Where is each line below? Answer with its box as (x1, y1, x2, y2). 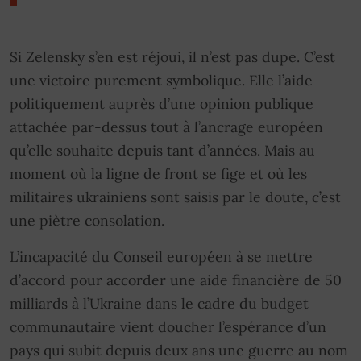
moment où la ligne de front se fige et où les (10, 164, 307, 183)
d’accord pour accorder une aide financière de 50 (10, 270, 342, 289)
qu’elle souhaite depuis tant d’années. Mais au (10, 140, 315, 160)
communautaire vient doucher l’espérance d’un (10, 317, 326, 336)
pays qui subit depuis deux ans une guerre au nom (10, 340, 348, 359)
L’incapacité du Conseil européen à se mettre (10, 247, 313, 266)
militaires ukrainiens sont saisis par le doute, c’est (10, 187, 341, 206)
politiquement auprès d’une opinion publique (10, 93, 313, 113)
